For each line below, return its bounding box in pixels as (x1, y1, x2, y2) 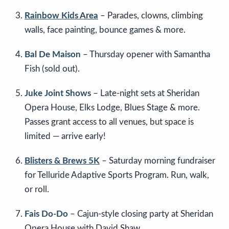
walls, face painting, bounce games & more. (25, 26, 186, 35)
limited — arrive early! (25, 132, 106, 141)
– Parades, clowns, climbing (98, 11, 203, 20)
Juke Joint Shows (25, 89, 91, 98)
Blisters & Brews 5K (25, 156, 100, 166)
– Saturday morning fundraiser (100, 156, 215, 166)
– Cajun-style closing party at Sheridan (68, 210, 213, 219)
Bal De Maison (25, 50, 81, 59)
